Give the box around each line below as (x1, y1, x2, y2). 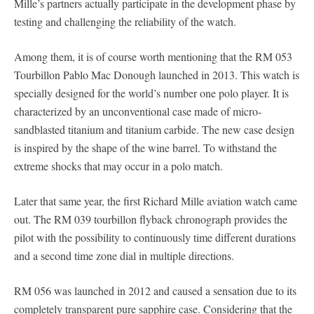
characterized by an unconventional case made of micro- (14, 103, 261, 118)
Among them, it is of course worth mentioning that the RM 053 (14, 48, 292, 64)
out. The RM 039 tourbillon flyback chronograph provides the (14, 211, 287, 226)
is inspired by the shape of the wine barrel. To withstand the (14, 139, 277, 155)
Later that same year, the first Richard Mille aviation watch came (14, 193, 297, 208)
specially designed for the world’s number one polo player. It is (14, 85, 289, 100)
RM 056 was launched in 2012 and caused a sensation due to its (14, 282, 296, 298)
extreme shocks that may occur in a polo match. (14, 158, 223, 173)
